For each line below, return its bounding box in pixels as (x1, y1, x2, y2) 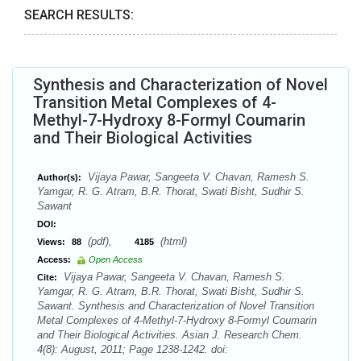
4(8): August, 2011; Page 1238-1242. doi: (37, 343, 228, 355)
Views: (37, 237, 65, 247)
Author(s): (37, 172, 81, 182)
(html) (157, 235, 187, 247)
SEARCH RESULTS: (24, 7, 134, 23)
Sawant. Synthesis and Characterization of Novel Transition (37, 300, 314, 312)
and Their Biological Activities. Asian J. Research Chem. (37, 329, 302, 341)
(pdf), (85, 235, 135, 247)
